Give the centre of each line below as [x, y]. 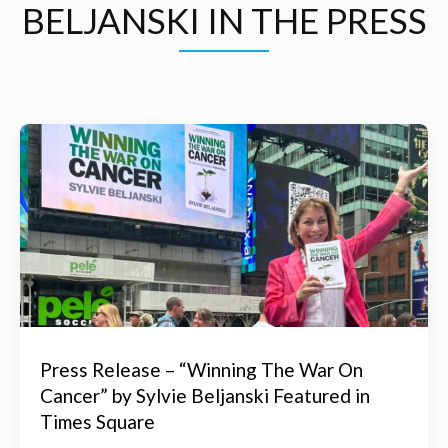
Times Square [97, 421]
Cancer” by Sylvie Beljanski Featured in [205, 395]
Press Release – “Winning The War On [201, 369]
